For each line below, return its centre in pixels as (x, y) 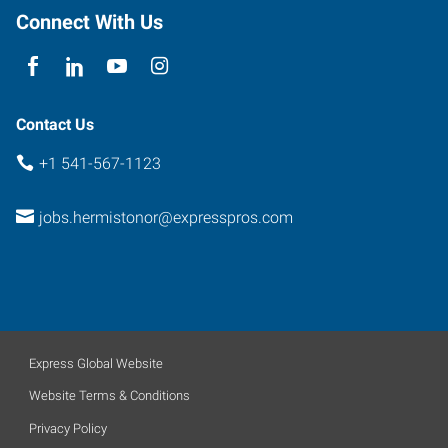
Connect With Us (89, 21)
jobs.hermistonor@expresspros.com (165, 217)
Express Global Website (96, 363)
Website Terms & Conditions (109, 395)
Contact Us (55, 124)
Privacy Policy (68, 428)
